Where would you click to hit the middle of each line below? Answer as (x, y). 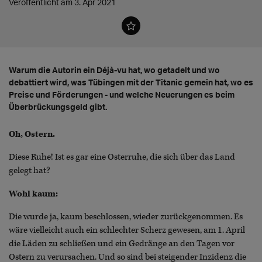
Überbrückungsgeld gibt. (58, 107)
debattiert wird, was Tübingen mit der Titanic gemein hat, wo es (131, 82)
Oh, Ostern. (32, 135)
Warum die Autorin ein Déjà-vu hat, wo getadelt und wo (114, 70)
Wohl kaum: (33, 194)
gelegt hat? (30, 171)
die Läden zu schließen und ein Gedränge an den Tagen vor (122, 243)
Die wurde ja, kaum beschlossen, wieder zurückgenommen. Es (126, 216)
